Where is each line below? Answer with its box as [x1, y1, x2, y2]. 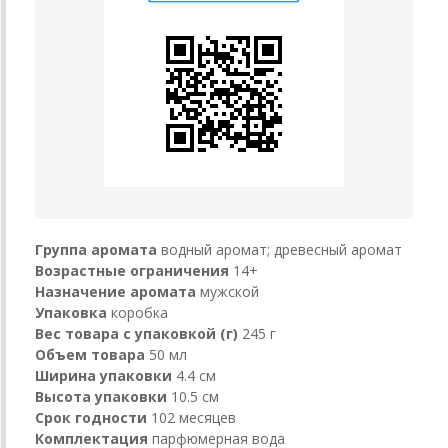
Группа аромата [35, 239, 157, 259]
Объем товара [35, 344, 145, 364]
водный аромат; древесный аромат [161, 239, 402, 259]
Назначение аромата [35, 281, 196, 301]
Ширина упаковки [35, 365, 172, 385]
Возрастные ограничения [35, 260, 229, 280]
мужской [200, 281, 259, 301]
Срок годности [35, 407, 147, 427]
